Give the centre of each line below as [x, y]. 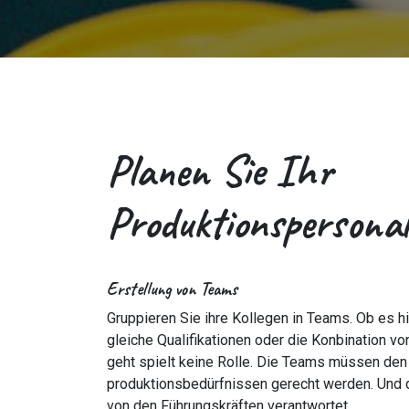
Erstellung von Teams [172, 289]
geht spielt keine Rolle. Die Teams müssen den [257, 362]
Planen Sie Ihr [220, 171]
